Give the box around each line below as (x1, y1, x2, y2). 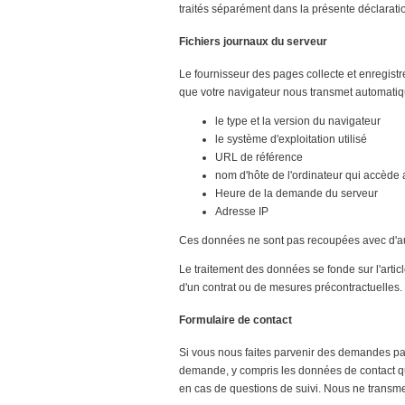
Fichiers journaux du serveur (179, 34, 327, 48)
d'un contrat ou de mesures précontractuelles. (179, 280, 402, 294)
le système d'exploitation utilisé (215, 132, 367, 146)
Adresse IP (215, 204, 268, 218)
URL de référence (215, 150, 303, 164)
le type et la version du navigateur (215, 114, 381, 127)
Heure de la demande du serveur (215, 186, 378, 200)
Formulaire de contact (179, 313, 292, 326)
